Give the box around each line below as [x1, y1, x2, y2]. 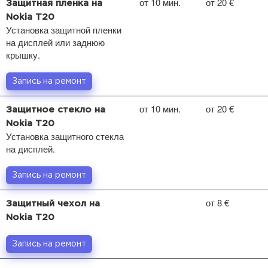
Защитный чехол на [6, 199, 100, 208]
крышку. [6, 48, 40, 61]
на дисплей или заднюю [6, 35, 105, 48]
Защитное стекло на [6, 105, 105, 114]
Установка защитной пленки [6, 23, 121, 36]
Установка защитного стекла [6, 129, 124, 142]
